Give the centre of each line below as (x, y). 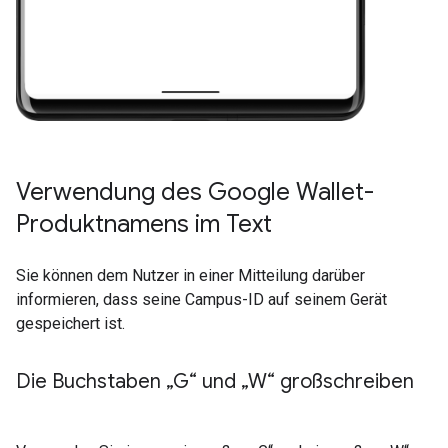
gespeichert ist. (70, 324)
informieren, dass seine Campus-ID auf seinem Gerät (201, 300)
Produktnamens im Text (144, 224)
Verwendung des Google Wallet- (195, 192)
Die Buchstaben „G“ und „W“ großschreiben (215, 382)
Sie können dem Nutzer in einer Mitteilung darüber (190, 276)
